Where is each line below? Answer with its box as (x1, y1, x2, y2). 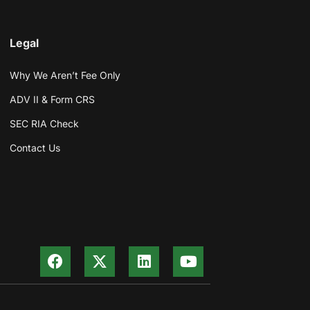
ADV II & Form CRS (9, 93, 95, 105)
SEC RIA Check (9, 117, 79, 129)
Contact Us (9, 141, 60, 154)
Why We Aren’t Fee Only (9, 69, 120, 81)
